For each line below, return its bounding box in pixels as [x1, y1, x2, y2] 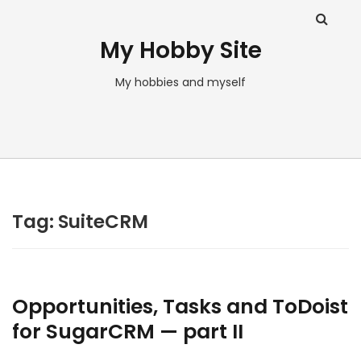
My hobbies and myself [115, 74, 246, 90]
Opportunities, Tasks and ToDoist [12, 293, 348, 321]
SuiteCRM [58, 209, 148, 234]
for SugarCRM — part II [12, 317, 243, 346]
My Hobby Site [99, 35, 262, 66]
